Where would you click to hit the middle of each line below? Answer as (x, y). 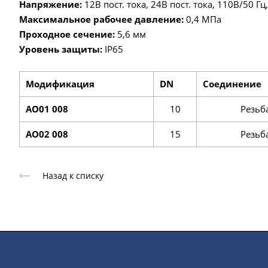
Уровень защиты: (61, 49)
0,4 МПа (202, 19)
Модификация (60, 83)
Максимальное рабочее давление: (101, 19)
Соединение (232, 83)
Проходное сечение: (67, 34)
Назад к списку (73, 175)
